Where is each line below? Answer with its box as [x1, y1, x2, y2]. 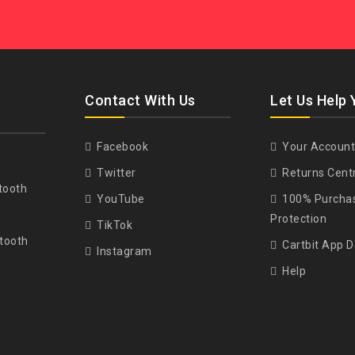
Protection [270, 212, 326, 225]
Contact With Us [85, 91, 196, 109]
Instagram [94, 244, 152, 258]
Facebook [94, 139, 148, 153]
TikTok [94, 218, 132, 231]
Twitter [94, 166, 136, 179]
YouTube [94, 192, 145, 205]
